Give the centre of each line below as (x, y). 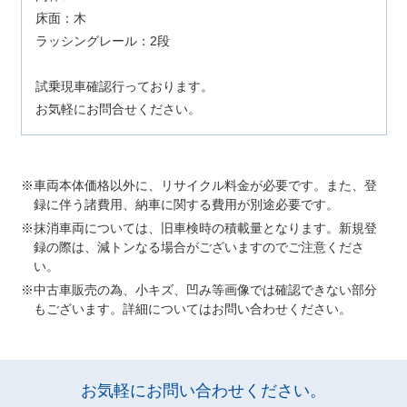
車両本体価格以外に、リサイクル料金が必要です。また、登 (205, 185)
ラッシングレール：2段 (102, 41)
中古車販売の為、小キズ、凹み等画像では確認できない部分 (205, 290)
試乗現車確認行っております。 (124, 86)
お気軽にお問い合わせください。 (203, 391)
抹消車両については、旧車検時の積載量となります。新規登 (205, 228)
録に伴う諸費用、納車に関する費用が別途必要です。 (186, 204)
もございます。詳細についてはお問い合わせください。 (192, 309)
